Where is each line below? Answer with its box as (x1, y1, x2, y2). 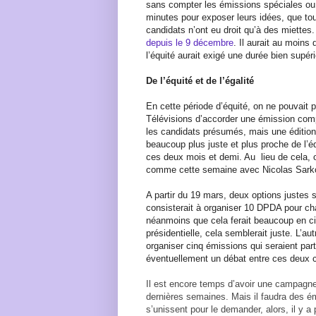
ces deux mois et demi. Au (146, 151, 255, 162)
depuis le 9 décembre (146, 37, 233, 48)
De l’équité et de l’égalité (146, 75, 254, 86)
